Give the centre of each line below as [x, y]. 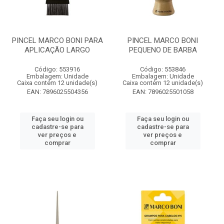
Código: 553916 [57, 69]
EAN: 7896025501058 [163, 92]
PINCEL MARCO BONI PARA [57, 40]
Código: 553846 [163, 69]
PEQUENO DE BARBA [163, 50]
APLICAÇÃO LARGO [57, 50]
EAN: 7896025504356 [57, 92]
